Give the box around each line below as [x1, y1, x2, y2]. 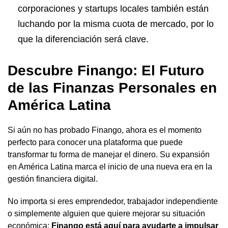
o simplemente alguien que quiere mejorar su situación [8, 209, 205, 218]
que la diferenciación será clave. [18, 34, 149, 44]
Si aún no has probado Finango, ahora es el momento [8, 125, 202, 134]
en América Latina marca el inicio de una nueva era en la [8, 162, 212, 171]
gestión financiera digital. [8, 174, 98, 183]
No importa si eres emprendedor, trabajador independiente [8, 196, 218, 206]
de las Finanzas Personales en [8, 79, 217, 96]
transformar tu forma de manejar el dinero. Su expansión [8, 150, 210, 159]
